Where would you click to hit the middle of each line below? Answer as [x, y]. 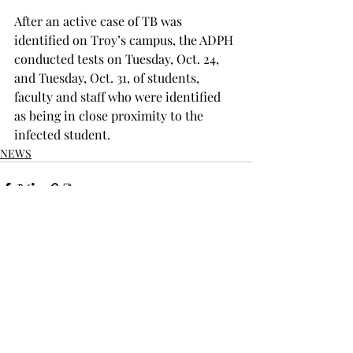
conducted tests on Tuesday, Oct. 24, [118, 59]
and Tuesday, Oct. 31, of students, [108, 78]
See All [236, 278]
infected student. [62, 134]
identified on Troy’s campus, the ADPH [125, 40]
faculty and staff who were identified [119, 97]
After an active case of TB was [100, 21]
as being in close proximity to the [110, 115]
